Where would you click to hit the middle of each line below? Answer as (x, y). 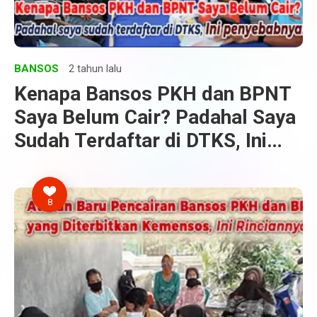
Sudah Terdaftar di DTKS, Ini (140, 140)
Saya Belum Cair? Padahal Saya (155, 117)
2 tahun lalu (95, 69)
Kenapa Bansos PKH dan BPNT (153, 94)
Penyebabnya (74, 164)
